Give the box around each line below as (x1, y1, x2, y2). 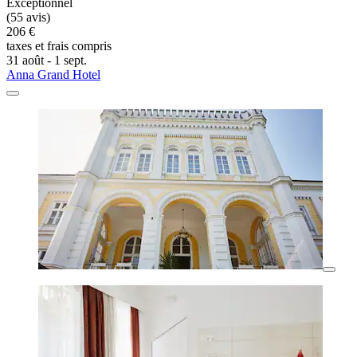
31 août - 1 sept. (6, 53, 87, 68)
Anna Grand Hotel (6, 68, 100, 82)
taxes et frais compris (6, 39, 112, 53)
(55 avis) (6, 10, 50, 25)
